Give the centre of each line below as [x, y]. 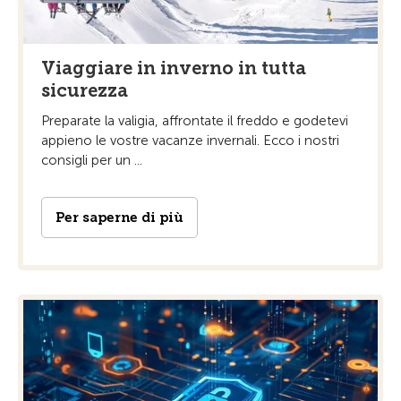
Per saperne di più [119, 218]
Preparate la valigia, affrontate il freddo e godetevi [195, 121]
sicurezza [85, 91]
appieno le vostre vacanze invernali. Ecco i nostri [190, 141]
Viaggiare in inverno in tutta [174, 68]
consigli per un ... [92, 161]
